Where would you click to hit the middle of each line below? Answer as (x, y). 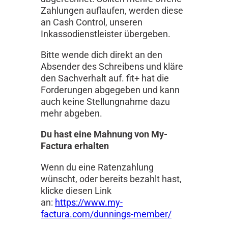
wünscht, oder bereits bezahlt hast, (111, 179)
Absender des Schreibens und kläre (112, 66)
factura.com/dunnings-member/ (106, 214)
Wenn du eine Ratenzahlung (97, 167)
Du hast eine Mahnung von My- (104, 134)
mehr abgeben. (72, 113)
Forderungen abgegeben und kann (110, 90)
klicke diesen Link (76, 190)
